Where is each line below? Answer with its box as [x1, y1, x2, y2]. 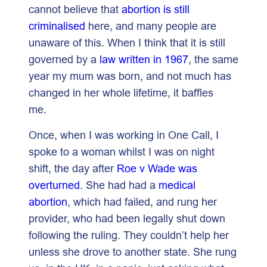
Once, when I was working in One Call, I [29, 128, 219, 141]
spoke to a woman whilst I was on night [29, 145, 215, 158]
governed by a [29, 52, 100, 66]
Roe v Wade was [117, 162, 197, 175]
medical [159, 178, 195, 191]
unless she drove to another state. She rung [29, 245, 237, 258]
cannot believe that [29, 2, 122, 15]
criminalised [29, 19, 85, 32]
